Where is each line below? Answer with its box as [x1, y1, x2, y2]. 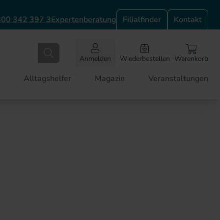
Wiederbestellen [120, 54, 170, 63]
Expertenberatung [51, 14, 116, 25]
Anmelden [80, 54, 111, 63]
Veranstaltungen [148, 73, 208, 84]
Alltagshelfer [24, 73, 71, 84]
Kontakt [174, 14, 202, 25]
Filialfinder [123, 14, 161, 25]
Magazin [95, 73, 125, 84]
